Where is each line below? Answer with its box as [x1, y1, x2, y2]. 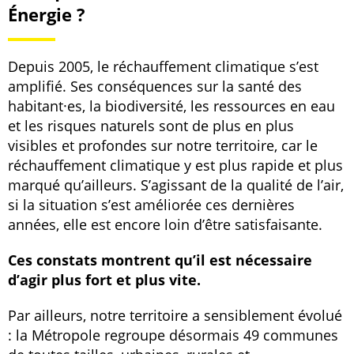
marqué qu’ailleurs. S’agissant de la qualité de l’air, [8, 175, 344, 194]
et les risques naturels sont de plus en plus [8, 116, 294, 135]
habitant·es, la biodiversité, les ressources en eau [8, 96, 335, 115]
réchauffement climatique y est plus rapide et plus [8, 156, 343, 175]
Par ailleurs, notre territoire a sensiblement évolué [8, 306, 342, 325]
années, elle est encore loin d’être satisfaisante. [8, 215, 322, 234]
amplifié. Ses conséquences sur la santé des [8, 77, 302, 96]
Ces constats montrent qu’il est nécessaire [8, 250, 312, 269]
